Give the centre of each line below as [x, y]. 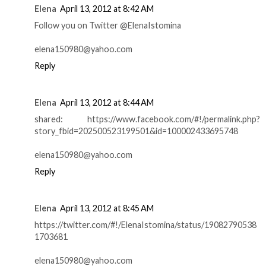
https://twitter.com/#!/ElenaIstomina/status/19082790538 [145, 225]
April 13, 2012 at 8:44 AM [107, 103]
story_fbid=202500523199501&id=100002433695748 [136, 131]
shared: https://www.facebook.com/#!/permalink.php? [147, 119]
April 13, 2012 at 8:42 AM [107, 9]
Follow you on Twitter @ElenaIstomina [108, 26]
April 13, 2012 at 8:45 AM [107, 208]
